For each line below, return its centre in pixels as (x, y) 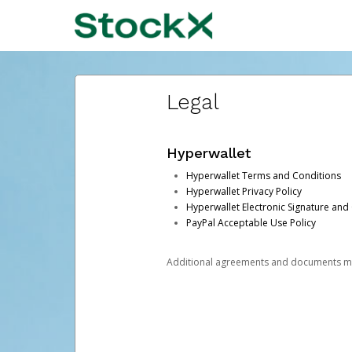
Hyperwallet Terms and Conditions (263, 175)
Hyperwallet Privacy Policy (244, 191)
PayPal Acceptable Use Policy (251, 222)
